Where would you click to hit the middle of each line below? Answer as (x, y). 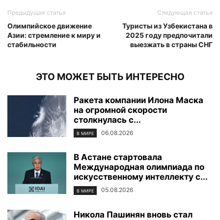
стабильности (32, 45)
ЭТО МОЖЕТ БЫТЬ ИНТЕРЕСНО (110, 77)
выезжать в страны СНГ (171, 45)
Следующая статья (185, 13)
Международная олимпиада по (139, 167)
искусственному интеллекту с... (141, 177)
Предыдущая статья (37, 13)
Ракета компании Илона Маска (138, 100)
